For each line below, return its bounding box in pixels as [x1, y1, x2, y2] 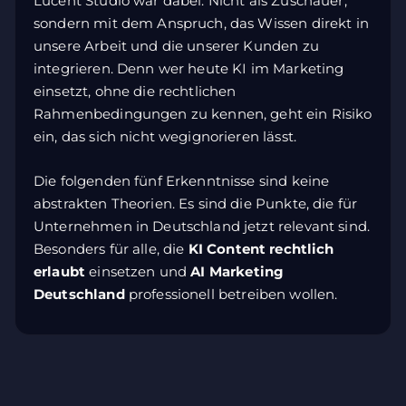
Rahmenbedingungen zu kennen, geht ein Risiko [34, 104, 372, 122]
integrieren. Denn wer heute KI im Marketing [34, 59, 344, 77]
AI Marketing [190, 262, 285, 280]
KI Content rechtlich [188, 239, 334, 257]
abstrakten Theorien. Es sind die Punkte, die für [34, 194, 358, 212]
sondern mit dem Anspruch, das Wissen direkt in [34, 14, 369, 32]
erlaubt [34, 262, 86, 280]
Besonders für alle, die [34, 239, 188, 257]
